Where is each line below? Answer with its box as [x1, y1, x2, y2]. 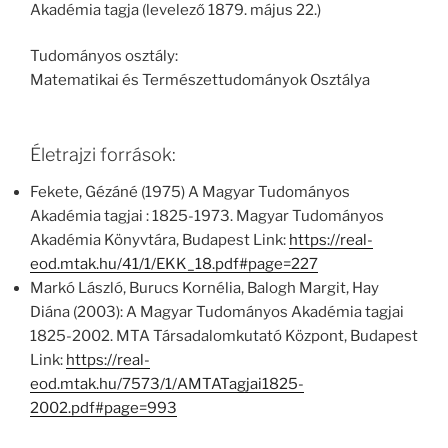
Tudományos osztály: [30, 47, 178, 66]
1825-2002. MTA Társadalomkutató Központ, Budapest [30, 327, 418, 346]
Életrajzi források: [30, 143, 176, 165]
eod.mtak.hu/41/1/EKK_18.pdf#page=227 [30, 255, 318, 274]
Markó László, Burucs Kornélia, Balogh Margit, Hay [30, 279, 379, 298]
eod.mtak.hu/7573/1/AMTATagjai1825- [30, 375, 304, 394]
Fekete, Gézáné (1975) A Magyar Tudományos [30, 183, 350, 202]
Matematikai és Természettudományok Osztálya [30, 71, 370, 90]
